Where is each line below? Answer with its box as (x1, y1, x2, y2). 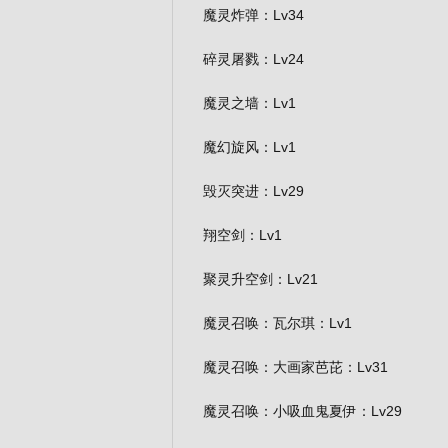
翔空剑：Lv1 (203, 227, 282, 243)
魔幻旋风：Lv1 (203, 139, 296, 155)
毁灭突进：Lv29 (203, 183, 304, 199)
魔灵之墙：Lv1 (203, 95, 296, 111)
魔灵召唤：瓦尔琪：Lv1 (203, 315, 352, 331)
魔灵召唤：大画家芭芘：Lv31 (203, 359, 388, 375)
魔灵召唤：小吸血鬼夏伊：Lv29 (203, 403, 402, 419)
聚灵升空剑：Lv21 (203, 271, 318, 287)
